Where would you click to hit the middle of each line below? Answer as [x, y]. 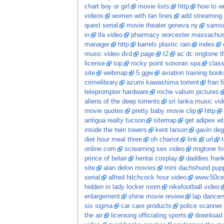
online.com [100, 149]
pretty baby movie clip [164, 111]
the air [93, 216]
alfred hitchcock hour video [147, 178]
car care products [146, 206]
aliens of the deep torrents [122, 102]
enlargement [102, 197]
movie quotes [104, 111]
